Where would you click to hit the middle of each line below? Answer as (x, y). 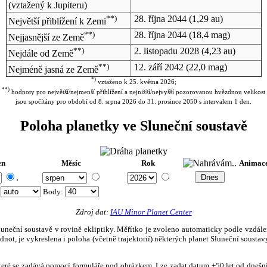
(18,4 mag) (208, 35)
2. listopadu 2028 (166, 51)
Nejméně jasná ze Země (53, 70)
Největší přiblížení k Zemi (57, 21)
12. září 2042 (159, 67)
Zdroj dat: (93, 212)
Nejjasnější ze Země (46, 38)
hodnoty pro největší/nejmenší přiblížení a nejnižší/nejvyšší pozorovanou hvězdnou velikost (137, 92)
